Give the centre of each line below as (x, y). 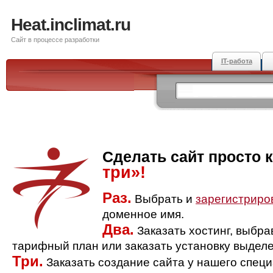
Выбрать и (164, 199)
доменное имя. (143, 214)
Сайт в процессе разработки (55, 40)
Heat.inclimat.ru (71, 25)
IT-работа (236, 61)
